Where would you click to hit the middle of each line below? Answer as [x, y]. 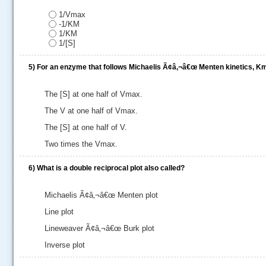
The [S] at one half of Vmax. [94, 94]
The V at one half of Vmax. [91, 111]
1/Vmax [72, 15]
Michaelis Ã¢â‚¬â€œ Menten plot [101, 195]
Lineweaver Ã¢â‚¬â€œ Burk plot [99, 228]
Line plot [59, 212]
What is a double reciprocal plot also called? [111, 168]
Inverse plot [65, 245]
